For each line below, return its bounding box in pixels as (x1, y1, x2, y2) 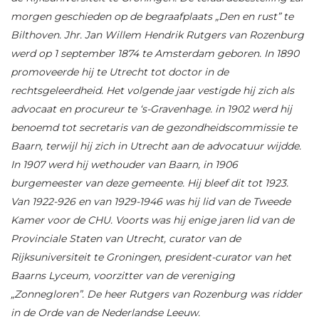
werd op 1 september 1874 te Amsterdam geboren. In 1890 (11, 46, 299, 60)
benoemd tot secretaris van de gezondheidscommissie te (11, 120, 297, 134)
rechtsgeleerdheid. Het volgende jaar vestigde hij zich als (11, 83, 294, 97)
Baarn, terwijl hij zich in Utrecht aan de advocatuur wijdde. (11, 139, 301, 152)
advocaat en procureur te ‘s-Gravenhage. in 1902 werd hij (11, 102, 292, 115)
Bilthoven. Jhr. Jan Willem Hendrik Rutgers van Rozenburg (11, 28, 304, 41)
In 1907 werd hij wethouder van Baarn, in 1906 (11, 157, 238, 171)
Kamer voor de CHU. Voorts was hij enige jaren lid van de (11, 213, 294, 226)
